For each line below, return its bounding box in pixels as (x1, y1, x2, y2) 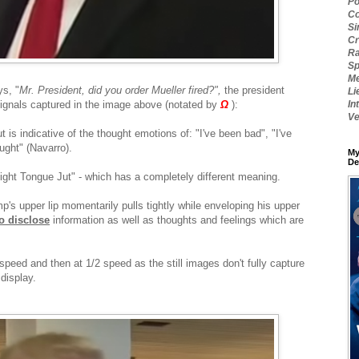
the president (224, 83, 284, 96)
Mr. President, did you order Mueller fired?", (19, 83, 224, 96)
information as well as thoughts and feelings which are (50, 213, 304, 226)
